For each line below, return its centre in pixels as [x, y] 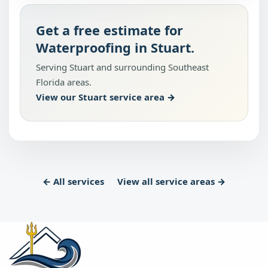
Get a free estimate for [109, 30]
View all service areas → [171, 181]
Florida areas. [64, 82]
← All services [73, 181]
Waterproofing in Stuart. [115, 48]
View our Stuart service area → [106, 97]
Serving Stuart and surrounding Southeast [122, 67]
